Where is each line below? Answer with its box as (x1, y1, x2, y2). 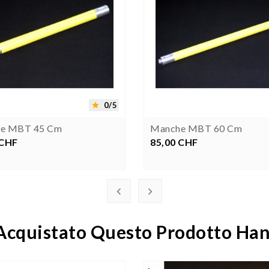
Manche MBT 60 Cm (150, 122, 242, 134)
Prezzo (173, 136, 201, 147)
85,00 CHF (150, 136, 198, 148)
